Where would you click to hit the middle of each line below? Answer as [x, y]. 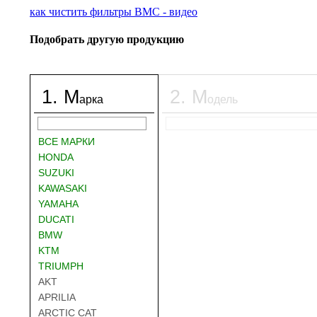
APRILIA [57, 297]
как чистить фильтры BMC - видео [114, 12]
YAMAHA [58, 203]
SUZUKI [56, 172]
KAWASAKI [63, 188]
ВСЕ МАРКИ [67, 141]
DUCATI [56, 219]
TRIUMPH [61, 266]
